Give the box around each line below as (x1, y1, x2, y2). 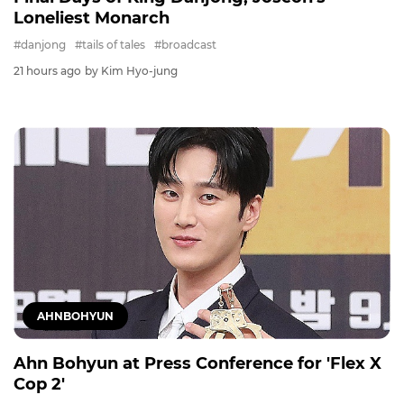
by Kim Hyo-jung (85, 63, 178, 78)
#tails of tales (75, 37, 145, 51)
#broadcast (154, 37, 216, 51)
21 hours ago (14, 63, 81, 78)
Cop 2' (14, 373, 65, 394)
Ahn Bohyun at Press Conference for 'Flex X (14, 353, 381, 373)
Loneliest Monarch (14, 7, 170, 28)
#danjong (14, 37, 66, 51)
